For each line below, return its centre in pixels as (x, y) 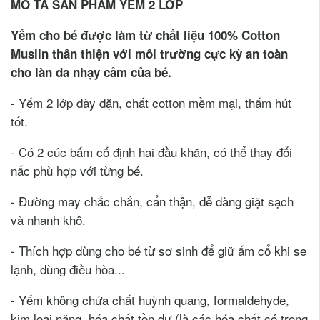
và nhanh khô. (48, 219)
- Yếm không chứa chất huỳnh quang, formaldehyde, (150, 299)
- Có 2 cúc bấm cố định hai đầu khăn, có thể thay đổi (151, 151)
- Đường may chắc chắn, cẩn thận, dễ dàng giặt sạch (152, 201)
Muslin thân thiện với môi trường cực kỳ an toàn (149, 53)
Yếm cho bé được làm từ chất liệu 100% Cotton (145, 35)
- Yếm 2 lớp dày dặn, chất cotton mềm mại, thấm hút (151, 102)
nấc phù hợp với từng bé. (77, 170)
